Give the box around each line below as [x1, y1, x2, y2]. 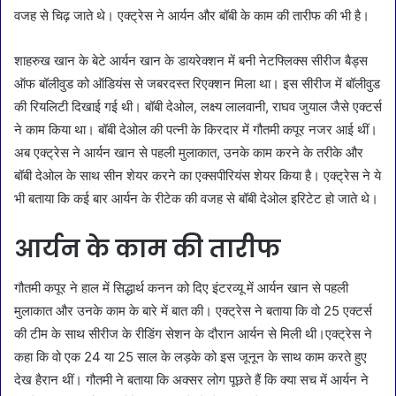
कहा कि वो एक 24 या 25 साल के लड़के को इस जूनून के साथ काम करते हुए [14, 348, 367, 366]
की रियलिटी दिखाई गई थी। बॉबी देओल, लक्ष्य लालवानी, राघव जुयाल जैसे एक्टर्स [14, 97, 382, 115]
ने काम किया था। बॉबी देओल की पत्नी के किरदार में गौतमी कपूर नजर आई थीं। [14, 120, 377, 138]
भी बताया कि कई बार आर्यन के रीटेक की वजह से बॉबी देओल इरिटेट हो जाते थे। [14, 189, 378, 207]
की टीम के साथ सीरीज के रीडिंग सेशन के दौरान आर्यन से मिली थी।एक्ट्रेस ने [14, 325, 372, 343]
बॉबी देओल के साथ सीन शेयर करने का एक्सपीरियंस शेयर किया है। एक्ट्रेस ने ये [14, 166, 381, 184]
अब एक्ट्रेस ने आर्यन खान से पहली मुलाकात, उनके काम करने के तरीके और [14, 143, 363, 161]
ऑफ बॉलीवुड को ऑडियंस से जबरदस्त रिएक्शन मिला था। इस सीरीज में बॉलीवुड [14, 74, 380, 92]
